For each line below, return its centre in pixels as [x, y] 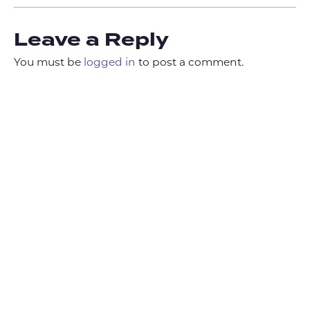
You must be [49, 63]
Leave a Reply [91, 39]
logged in [110, 63]
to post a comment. [190, 63]
